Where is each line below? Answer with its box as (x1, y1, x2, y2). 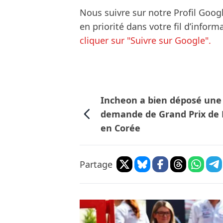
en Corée (101, 122, 141, 134)
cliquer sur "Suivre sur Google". (80, 34, 211, 47)
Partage (80, 158, 112, 171)
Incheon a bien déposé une (101, 94, 222, 107)
